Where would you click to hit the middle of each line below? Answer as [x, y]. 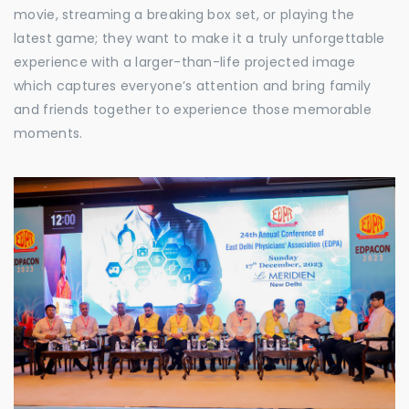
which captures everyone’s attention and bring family [193, 86]
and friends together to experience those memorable [193, 110]
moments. [48, 133]
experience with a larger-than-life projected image [184, 62]
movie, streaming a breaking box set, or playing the [184, 15]
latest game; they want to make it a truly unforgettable [199, 38]
